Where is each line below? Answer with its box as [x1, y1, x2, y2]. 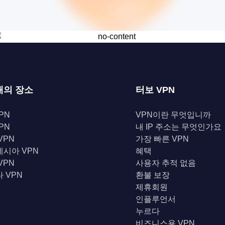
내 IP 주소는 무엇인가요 [136, 123, 221, 131]
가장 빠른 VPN [136, 135, 189, 143]
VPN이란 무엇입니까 [136, 110, 211, 119]
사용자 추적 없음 [136, 159, 196, 167]
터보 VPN [136, 85, 175, 95]
